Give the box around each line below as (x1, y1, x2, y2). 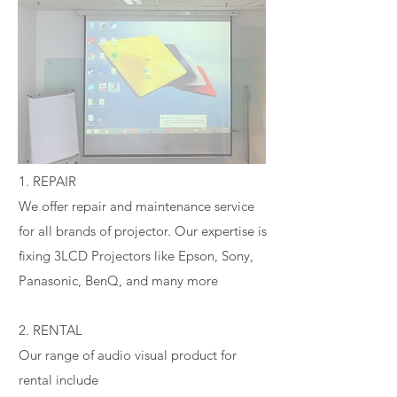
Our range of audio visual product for (19, 346, 237, 363)
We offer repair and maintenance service (19, 197, 254, 214)
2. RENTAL (19, 321, 82, 339)
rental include (19, 370, 98, 388)
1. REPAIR (19, 172, 76, 190)
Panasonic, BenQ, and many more (19, 271, 218, 289)
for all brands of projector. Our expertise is (19, 222, 267, 239)
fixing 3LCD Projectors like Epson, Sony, (19, 246, 253, 264)
